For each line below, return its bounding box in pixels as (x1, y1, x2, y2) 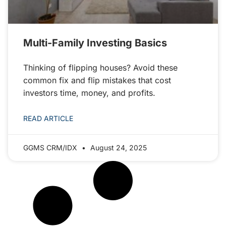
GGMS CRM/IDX (23, 143, 79, 152)
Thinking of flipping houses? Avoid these (23, 63, 178, 73)
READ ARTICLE (23, 114, 73, 123)
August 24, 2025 (88, 143, 147, 152)
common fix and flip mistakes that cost (23, 75, 171, 85)
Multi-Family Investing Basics (23, 37, 167, 49)
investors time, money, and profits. (23, 88, 155, 98)
